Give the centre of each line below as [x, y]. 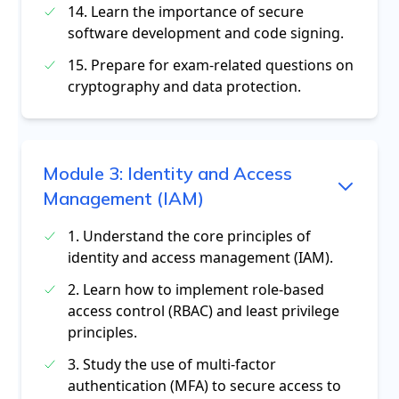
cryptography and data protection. [184, 86]
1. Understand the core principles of [189, 236]
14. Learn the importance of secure [186, 12]
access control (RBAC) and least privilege [204, 311]
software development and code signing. [206, 33]
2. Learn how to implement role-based [196, 289]
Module [76, 173]
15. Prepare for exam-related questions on [211, 65]
